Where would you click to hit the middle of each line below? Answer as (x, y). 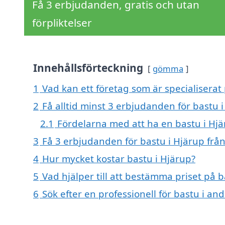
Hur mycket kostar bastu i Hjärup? (119, 159)
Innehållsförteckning (88, 68)
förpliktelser (62, 23)
